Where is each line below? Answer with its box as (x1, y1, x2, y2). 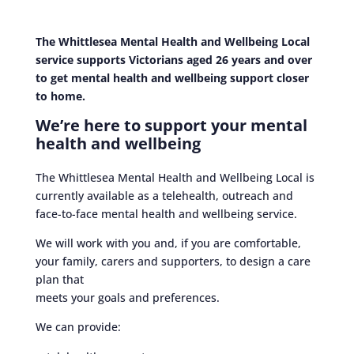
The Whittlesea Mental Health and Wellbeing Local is (35, 170, 314, 185)
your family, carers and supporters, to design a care (35, 254, 311, 269)
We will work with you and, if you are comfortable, (35, 235, 301, 250)
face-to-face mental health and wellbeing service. (35, 206, 297, 221)
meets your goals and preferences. (35, 290, 220, 305)
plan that (35, 272, 84, 287)
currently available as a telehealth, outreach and (35, 188, 293, 203)
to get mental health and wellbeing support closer (35, 70, 309, 85)
